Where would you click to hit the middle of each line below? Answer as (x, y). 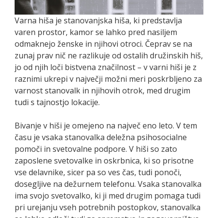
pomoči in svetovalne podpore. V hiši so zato (96, 149)
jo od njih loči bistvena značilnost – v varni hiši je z (106, 67)
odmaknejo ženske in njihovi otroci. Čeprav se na (103, 44)
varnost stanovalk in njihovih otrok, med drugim (102, 90)
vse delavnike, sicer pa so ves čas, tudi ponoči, (98, 172)
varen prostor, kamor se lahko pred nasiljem (96, 32)
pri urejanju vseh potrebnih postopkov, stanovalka (108, 207)
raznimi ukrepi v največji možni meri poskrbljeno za (108, 79)
